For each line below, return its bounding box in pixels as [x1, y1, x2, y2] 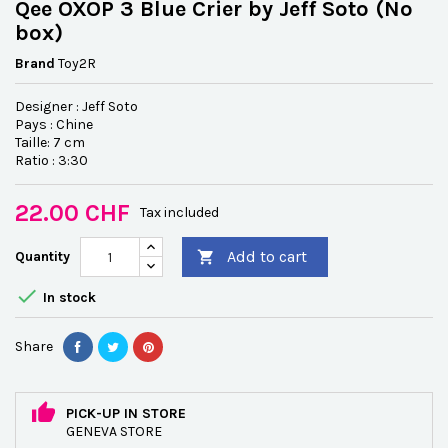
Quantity [15, 248, 70, 265]
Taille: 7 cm [15, 134, 85, 151]
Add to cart [227, 247, 307, 266]
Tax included [140, 204, 219, 221]
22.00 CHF [15, 199, 130, 227]
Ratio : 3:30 [15, 152, 88, 169]
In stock [39, 289, 96, 307]
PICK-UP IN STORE [66, 405, 186, 422]
